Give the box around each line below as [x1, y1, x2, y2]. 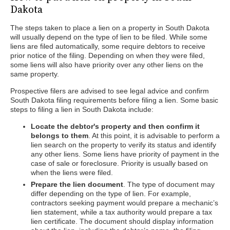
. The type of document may [123, 180, 215, 188]
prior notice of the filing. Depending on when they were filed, [10, 51, 205, 60]
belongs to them [31, 131, 88, 140]
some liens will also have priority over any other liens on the [10, 61, 203, 69]
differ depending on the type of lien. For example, [31, 189, 191, 198]
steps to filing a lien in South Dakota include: [10, 105, 154, 113]
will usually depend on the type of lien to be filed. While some [10, 33, 207, 41]
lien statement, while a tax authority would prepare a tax [31, 208, 212, 216]
